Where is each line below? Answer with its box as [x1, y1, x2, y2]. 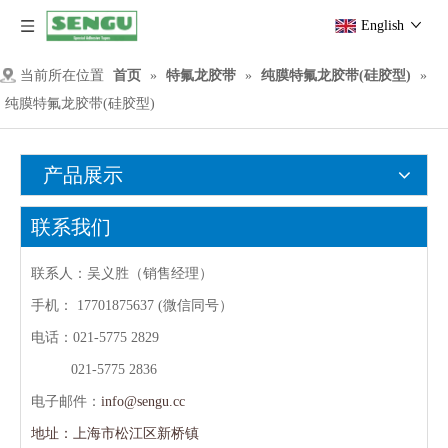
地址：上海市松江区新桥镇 [31, 426, 199, 441]
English [361, 18, 404, 33]
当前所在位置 [20, 68, 104, 83]
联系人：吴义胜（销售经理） [31, 266, 213, 281]
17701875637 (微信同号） [77, 298, 233, 313]
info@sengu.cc [101, 394, 185, 409]
